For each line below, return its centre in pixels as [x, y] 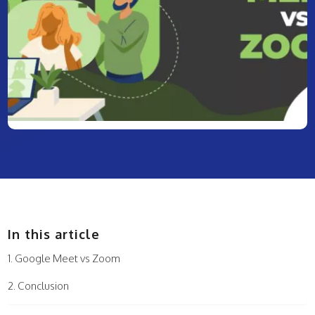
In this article [54, 234]
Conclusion [44, 286]
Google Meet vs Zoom [68, 259]
